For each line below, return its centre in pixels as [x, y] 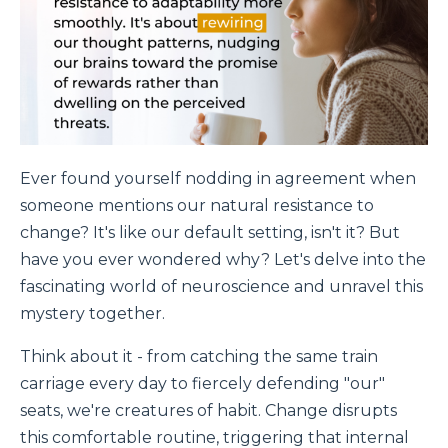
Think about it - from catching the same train [199, 356]
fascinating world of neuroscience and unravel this [221, 286]
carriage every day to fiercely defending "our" [202, 383]
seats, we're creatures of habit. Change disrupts [208, 410]
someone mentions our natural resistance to [197, 205]
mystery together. [92, 313]
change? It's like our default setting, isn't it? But [210, 232]
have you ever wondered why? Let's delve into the [223, 259]
